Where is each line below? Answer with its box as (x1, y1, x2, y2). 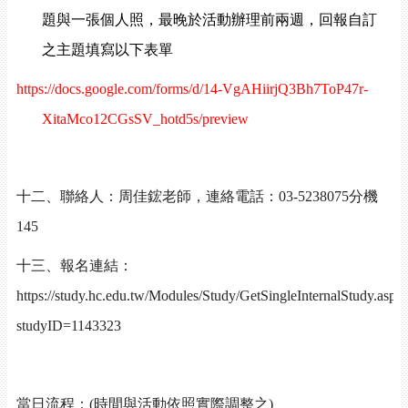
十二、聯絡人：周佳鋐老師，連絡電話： (16, 189, 279, 204)
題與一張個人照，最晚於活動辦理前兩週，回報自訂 (42, 12, 378, 27)
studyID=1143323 (16, 318, 121, 333)
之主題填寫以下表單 (42, 42, 174, 57)
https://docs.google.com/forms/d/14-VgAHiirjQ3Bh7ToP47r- (16, 81, 368, 97)
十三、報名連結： (16, 258, 133, 273)
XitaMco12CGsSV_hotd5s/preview (42, 111, 250, 127)
